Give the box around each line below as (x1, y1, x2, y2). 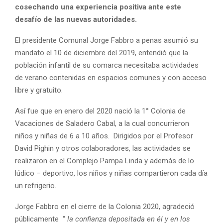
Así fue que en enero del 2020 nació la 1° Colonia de (15, 106, 186, 115)
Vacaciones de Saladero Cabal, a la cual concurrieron (15, 118, 189, 128)
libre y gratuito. (15, 85, 63, 95)
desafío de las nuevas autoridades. (15, 14, 137, 24)
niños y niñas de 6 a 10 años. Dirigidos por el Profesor (15, 131, 193, 140)
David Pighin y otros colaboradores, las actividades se (15, 143, 191, 153)
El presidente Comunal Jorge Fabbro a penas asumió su (15, 35, 198, 45)
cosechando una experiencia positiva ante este (15, 2, 181, 11)
